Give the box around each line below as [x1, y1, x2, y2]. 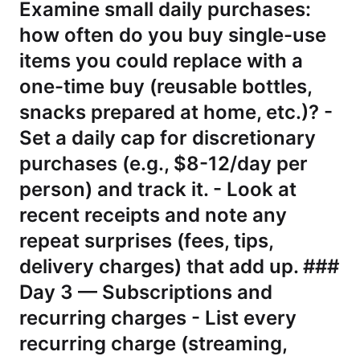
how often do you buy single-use [19, 23, 326, 47]
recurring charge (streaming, [19, 332, 287, 355]
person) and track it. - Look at [19, 178, 297, 201]
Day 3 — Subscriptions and [19, 280, 272, 304]
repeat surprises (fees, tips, [19, 229, 273, 252]
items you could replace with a [19, 49, 303, 72]
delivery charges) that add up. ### [19, 255, 339, 278]
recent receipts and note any [19, 203, 287, 227]
